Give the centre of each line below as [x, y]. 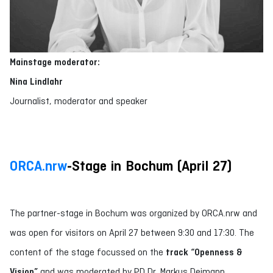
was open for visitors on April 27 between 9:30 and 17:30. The [132, 232]
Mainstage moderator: [55, 62]
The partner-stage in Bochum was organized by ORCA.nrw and [133, 213]
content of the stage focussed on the [88, 252]
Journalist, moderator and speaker [79, 101]
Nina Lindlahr [36, 82]
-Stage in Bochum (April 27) [149, 166]
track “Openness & [204, 252]
